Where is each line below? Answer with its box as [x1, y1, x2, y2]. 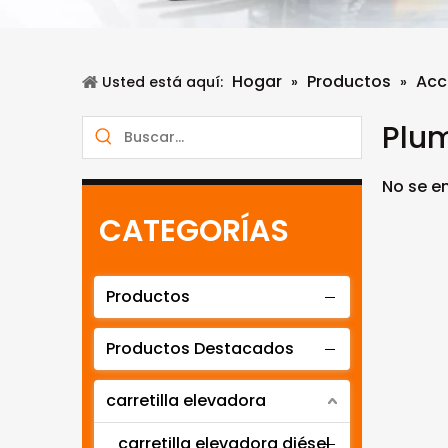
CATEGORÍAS [99, 210, 289, 252]
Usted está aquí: [102, 72, 223, 92]
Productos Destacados [106, 337, 294, 360]
